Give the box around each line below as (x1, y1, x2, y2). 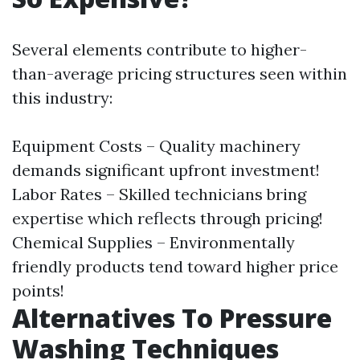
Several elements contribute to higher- (12, 39, 307, 59)
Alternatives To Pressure (12, 301, 332, 335)
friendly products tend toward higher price (12, 256, 338, 276)
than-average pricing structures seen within (12, 63, 347, 84)
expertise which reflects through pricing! (12, 208, 323, 228)
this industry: (12, 88, 112, 108)
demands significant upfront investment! (12, 160, 320, 180)
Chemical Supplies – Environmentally (12, 232, 295, 252)
